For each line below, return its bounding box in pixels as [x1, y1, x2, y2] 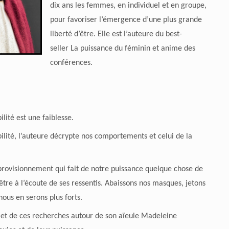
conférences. [50, 59, 93, 67]
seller [50, 44, 68, 53]
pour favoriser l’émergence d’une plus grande [50, 16, 202, 25]
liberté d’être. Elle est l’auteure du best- [50, 30, 182, 39]
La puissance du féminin [68, 44, 152, 53]
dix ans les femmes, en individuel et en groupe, [50, 2, 207, 10]
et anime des [152, 44, 195, 53]
